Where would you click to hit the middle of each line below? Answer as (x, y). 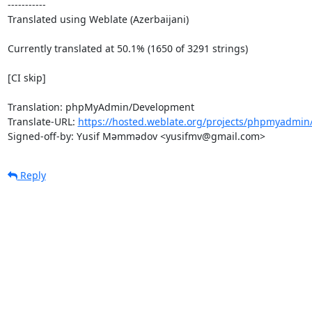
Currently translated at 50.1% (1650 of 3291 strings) (127, 48)
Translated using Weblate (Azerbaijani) (98, 19)
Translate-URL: (42, 121)
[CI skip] (26, 77)
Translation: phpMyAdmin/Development (101, 107)
